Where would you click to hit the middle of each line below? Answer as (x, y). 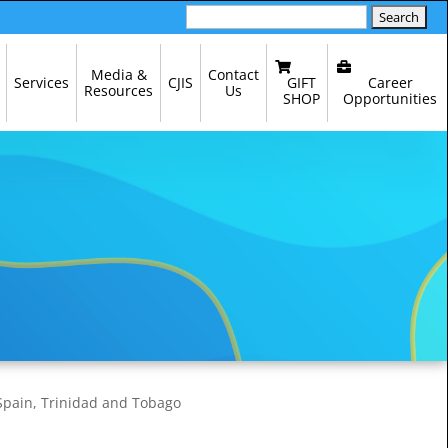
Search (207, 15)
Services (42, 83)
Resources (119, 91)
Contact (234, 75)
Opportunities (390, 98)
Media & (118, 75)
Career (390, 82)
